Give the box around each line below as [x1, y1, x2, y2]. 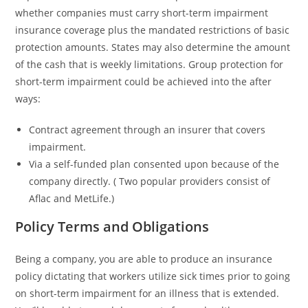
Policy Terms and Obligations [15, 217, 210, 236]
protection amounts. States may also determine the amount [15, 41, 291, 54]
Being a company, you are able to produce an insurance [15, 252, 273, 266]
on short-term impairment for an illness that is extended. [15, 287, 280, 300]
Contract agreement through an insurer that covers [29, 123, 266, 137]
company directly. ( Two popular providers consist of [29, 175, 271, 188]
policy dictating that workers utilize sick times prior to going [15, 269, 291, 283]
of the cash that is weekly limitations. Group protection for [15, 58, 284, 71]
